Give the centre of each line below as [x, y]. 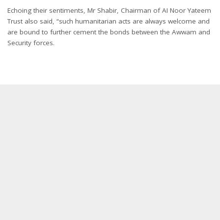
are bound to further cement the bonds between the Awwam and [109, 32]
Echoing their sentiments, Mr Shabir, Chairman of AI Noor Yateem [109, 10]
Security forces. [31, 42]
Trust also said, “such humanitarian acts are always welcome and [109, 21]
